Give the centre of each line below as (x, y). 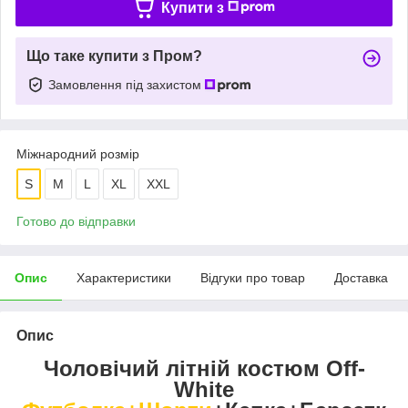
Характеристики (124, 277)
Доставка (361, 277)
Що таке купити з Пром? (114, 56)
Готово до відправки (76, 221)
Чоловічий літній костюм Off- (204, 368)
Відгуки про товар (253, 277)
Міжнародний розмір (78, 153)
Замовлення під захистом (127, 84)
